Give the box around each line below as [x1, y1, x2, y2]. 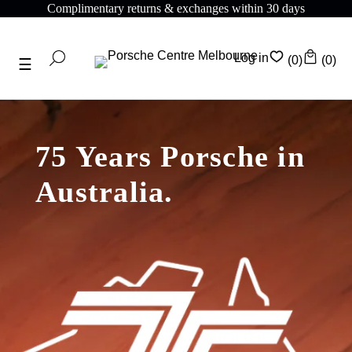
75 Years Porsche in [35, 140, 305, 174]
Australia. [35, 175, 174, 209]
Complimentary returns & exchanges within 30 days [2, 2, 260, 16]
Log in [234, 51, 269, 65]
